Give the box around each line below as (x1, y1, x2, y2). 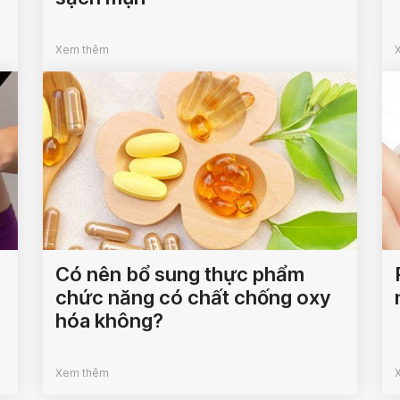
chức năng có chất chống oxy (55, 286, 332, 309)
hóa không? (55, 309, 164, 332)
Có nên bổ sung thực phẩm (55, 262, 305, 286)
